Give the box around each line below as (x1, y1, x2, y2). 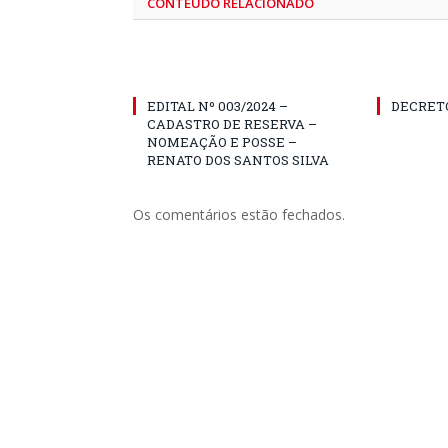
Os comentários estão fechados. (133, 205, 345, 224)
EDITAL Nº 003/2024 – (147, 97, 288, 115)
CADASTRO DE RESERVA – (147, 115, 317, 133)
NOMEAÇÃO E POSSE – (147, 133, 297, 151)
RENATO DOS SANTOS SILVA (147, 151, 329, 169)
